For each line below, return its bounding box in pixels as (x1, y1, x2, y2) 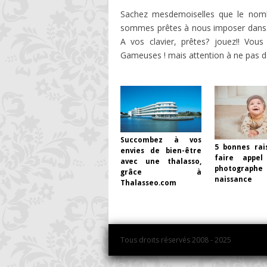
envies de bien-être (120, 146, 201, 155)
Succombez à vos (120, 135, 201, 144)
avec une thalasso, (120, 157, 201, 166)
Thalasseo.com (120, 178, 176, 187)
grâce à (120, 167, 201, 176)
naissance (215, 175, 252, 184)
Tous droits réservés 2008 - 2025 (120, 234, 231, 245)
